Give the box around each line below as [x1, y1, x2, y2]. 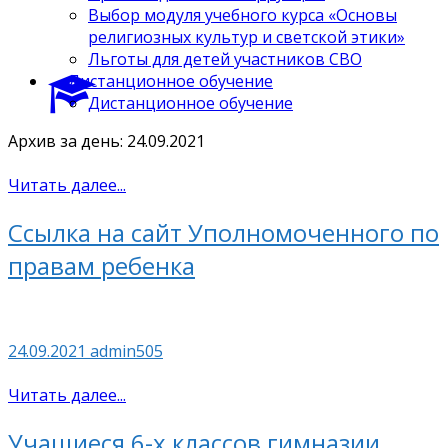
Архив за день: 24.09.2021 [8, 129, 205, 152]
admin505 [90, 339, 163, 362]
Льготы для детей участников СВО [88, 47, 362, 70]
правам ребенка [8, 248, 195, 282]
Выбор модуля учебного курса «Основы [88, 3, 397, 26]
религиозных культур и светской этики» [88, 25, 405, 48]
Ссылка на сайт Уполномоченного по [8, 215, 439, 249]
